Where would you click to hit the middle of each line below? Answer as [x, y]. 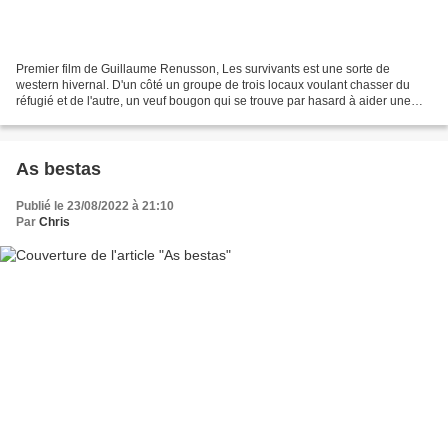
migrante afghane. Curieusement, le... [118, 116]
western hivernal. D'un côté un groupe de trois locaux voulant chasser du [213, 84]
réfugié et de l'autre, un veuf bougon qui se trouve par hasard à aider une [213, 100]
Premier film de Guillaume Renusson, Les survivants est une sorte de [203, 68]
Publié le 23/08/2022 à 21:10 [95, 205]
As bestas [58, 168]
